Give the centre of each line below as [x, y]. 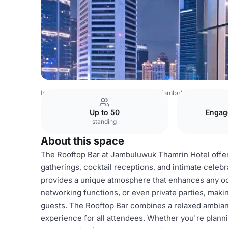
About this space [82, 141]
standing [105, 121]
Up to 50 [104, 112]
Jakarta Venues [129, 93]
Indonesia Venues [69, 93]
